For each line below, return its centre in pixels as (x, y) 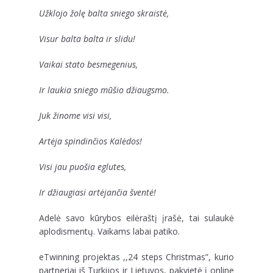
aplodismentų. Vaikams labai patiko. (109, 231)
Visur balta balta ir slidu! (87, 39)
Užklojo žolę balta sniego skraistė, (104, 13)
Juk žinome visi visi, (75, 115)
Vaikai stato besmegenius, (88, 64)
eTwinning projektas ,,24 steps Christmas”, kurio (136, 257)
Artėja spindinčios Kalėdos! (90, 141)
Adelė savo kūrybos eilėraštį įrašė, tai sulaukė (136, 218)
